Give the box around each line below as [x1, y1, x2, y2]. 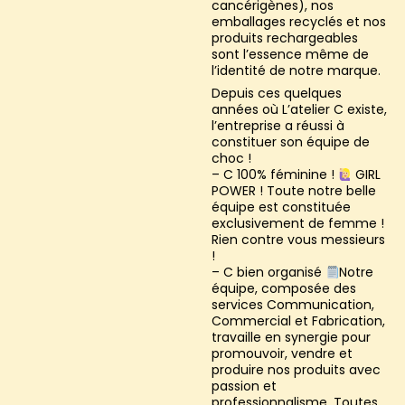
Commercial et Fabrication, [211, 312, 385, 331]
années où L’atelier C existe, [211, 100, 387, 119]
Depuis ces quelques [211, 84, 342, 103]
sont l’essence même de [211, 45, 369, 64]
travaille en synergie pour [211, 328, 371, 347]
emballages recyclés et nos [211, 13, 386, 32]
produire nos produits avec [211, 361, 381, 380]
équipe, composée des [211, 279, 356, 298]
